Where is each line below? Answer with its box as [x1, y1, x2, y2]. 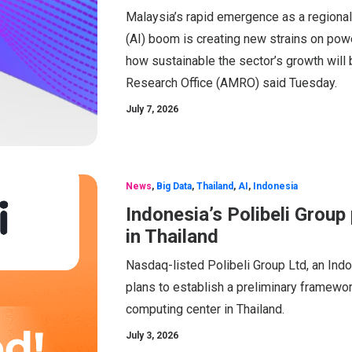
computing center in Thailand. [126, 302, 284, 317]
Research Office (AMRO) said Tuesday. [126, 75, 337, 90]
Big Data [156, 181, 192, 192]
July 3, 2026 [126, 330, 178, 341]
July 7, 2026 [126, 103, 178, 115]
